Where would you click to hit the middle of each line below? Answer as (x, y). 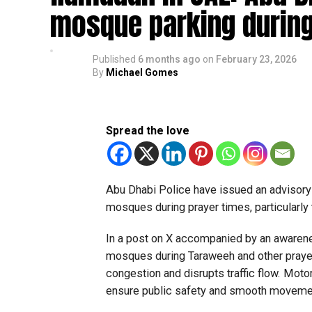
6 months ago (169, 59)
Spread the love (148, 131)
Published (114, 59)
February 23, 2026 (256, 59)
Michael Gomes (142, 72)
